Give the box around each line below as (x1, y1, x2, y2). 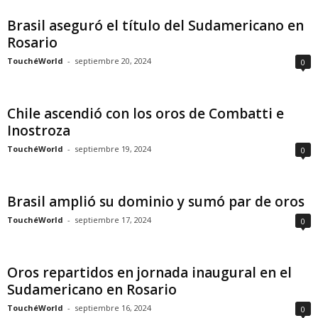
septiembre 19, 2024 (75, 143, 151, 154)
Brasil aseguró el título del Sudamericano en (7, 16, 304, 35)
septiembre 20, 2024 (75, 55, 151, 66)
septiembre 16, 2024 (75, 302, 151, 313)
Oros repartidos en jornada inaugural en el (7, 263, 292, 282)
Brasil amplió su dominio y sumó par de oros (7, 192, 305, 211)
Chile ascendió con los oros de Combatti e (7, 104, 284, 123)
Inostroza (7, 121, 70, 140)
